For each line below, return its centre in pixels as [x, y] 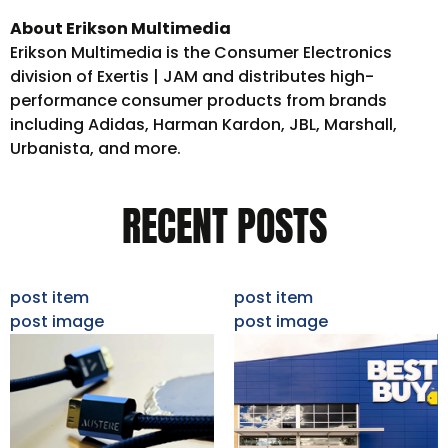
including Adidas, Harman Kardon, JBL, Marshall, [203, 124]
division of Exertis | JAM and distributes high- [192, 76]
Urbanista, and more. [95, 148]
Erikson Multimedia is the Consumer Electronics [201, 52]
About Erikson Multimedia [120, 28]
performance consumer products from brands [198, 100]
